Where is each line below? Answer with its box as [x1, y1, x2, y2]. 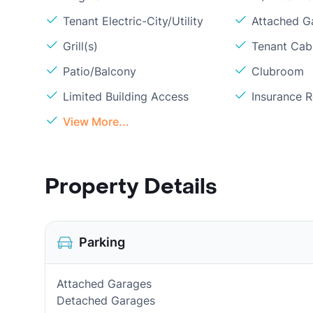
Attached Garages [57, 277, 152, 291]
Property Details [45, 173, 217, 201]
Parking [79, 235, 125, 249]
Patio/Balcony [63, 64, 136, 78]
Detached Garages [57, 293, 155, 307]
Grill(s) [63, 39, 98, 53]
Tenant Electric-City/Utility [63, 14, 203, 28]
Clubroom [252, 64, 305, 78]
